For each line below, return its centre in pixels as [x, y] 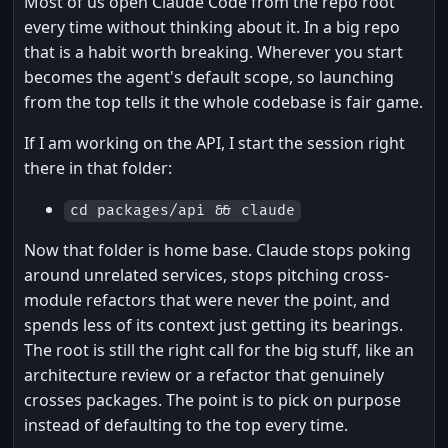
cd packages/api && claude [182, 211]
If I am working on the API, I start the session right [214, 143]
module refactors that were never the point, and [207, 300]
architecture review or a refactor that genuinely [204, 375]
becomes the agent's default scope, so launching [209, 77]
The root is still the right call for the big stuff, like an [219, 350]
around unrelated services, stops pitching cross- [206, 275]
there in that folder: [98, 168]
